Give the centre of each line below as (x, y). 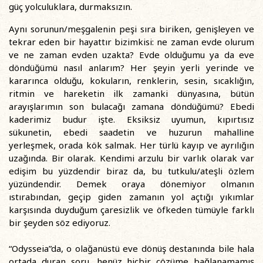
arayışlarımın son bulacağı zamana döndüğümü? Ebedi (131, 106)
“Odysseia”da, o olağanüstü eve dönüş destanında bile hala (131, 248)
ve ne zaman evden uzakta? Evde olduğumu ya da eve (131, 55)
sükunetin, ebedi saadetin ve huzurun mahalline (131, 132)
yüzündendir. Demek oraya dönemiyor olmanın (131, 184)
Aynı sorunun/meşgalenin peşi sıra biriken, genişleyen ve (131, 29)
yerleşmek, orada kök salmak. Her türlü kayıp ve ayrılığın (131, 145)
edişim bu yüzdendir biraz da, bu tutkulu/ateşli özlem (131, 171)
